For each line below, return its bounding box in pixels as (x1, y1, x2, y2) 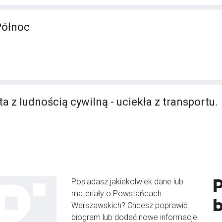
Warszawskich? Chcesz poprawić (71, 201, 187, 210)
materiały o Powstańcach (71, 189, 162, 198)
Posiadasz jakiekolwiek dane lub (71, 177, 183, 186)
